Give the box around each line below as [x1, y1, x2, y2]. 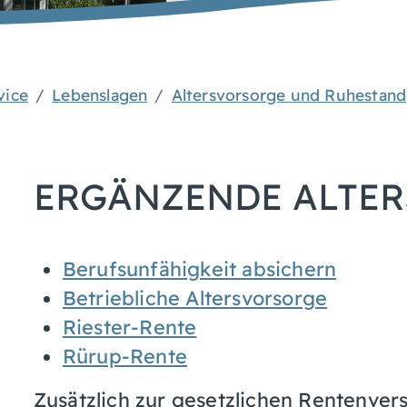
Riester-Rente [62, 313, 197, 339]
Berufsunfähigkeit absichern [62, 255, 337, 281]
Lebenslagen [52, 84, 148, 104]
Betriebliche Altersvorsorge [62, 284, 328, 310]
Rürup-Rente [62, 342, 187, 368]
